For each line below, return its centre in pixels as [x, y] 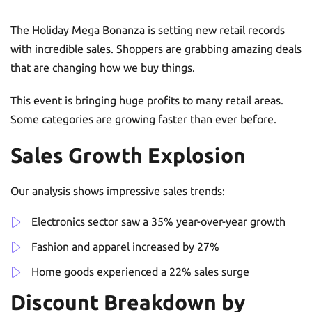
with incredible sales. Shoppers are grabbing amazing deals [156, 48]
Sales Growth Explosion [128, 155]
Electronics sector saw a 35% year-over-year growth [158, 221]
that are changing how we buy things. [103, 67]
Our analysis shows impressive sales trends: [118, 190]
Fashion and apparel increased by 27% [125, 246]
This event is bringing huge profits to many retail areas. [147, 100]
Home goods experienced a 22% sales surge [140, 271]
